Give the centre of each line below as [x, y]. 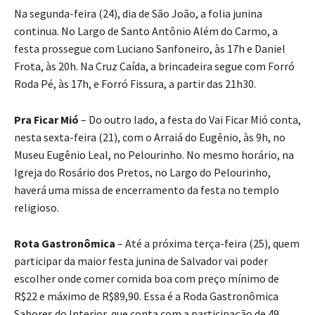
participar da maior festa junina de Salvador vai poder [141, 261]
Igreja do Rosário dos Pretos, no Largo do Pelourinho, [142, 173]
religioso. [37, 208]
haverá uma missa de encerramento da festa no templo [147, 190]
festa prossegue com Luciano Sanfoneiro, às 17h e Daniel [150, 49]
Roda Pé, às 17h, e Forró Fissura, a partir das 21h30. [135, 84]
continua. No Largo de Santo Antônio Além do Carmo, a [146, 31]
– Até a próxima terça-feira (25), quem [207, 244]
